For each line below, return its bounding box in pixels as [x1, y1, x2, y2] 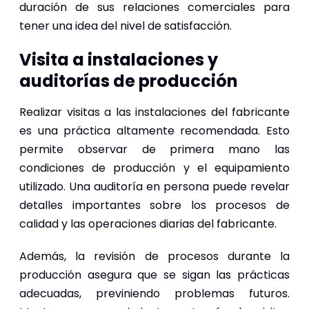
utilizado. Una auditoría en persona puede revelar [19, 178, 290, 195]
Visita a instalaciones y [19, 48, 218, 71]
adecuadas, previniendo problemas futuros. [19, 285, 290, 301]
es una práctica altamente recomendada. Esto [19, 122, 290, 139]
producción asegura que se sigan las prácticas [19, 266, 290, 283]
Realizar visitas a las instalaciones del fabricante [19, 103, 290, 120]
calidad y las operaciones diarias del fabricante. [19, 215, 277, 232]
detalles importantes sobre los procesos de [19, 197, 290, 213]
